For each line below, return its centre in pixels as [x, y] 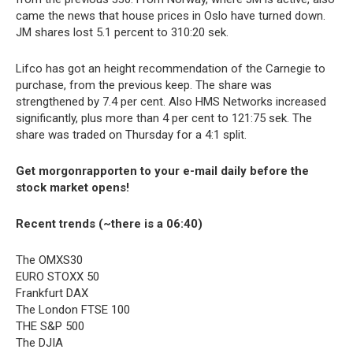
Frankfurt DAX [52, 293]
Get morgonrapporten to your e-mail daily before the [162, 171]
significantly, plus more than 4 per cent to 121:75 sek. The [164, 118]
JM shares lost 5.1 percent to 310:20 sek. [122, 32]
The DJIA [39, 342]
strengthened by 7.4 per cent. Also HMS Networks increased [171, 101]
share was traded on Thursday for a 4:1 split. [131, 134]
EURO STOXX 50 [58, 276]
